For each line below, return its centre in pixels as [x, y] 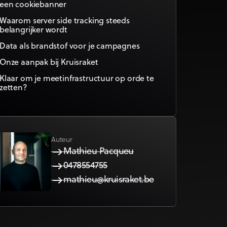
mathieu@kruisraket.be [109, 180]
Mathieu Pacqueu [99, 152]
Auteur [62, 140]
